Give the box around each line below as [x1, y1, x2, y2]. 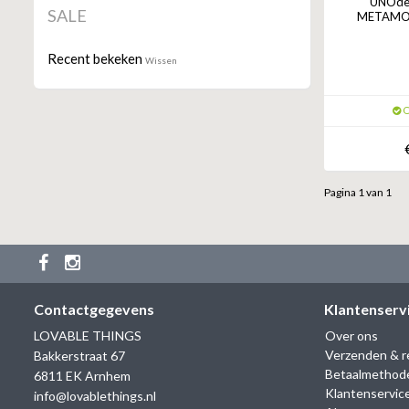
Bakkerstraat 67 [34, 348, 125, 364]
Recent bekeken [47, 50, 145, 68]
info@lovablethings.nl [34, 388, 156, 404]
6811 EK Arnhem [34, 368, 131, 384]
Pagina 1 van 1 [323, 185, 392, 200]
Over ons [324, 328, 378, 344]
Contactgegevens [34, 300, 154, 319]
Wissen [145, 55, 177, 67]
